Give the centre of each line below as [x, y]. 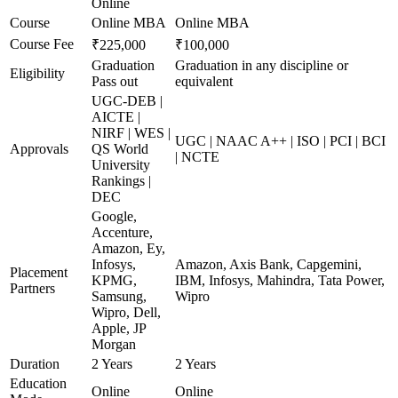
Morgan [114, 344]
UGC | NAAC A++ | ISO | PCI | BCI [280, 141]
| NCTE [197, 157]
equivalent [204, 81]
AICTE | [116, 117]
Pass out [115, 81]
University [121, 165]
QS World [120, 149]
